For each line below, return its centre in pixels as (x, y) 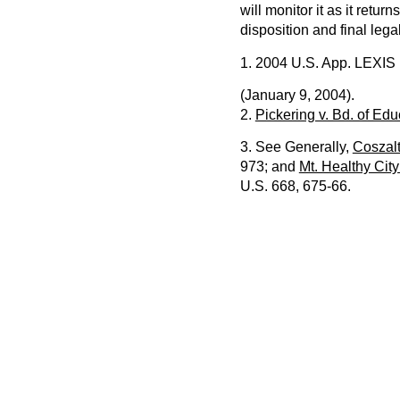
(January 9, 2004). (297, 95)
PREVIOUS (276, 251)
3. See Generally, (296, 147)
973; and (269, 167)
